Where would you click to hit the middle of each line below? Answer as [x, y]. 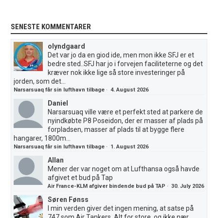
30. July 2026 [188, 186]
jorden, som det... [40, 82]
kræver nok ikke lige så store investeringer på [117, 73]
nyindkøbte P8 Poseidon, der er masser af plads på [126, 121]
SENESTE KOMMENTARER [51, 27]
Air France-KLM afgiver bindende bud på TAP [107, 186]
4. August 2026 [130, 90]
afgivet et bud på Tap [81, 178]
